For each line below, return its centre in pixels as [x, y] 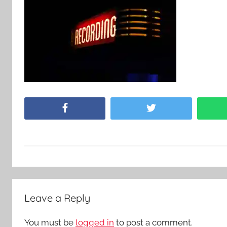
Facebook [85, 108]
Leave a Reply [57, 198]
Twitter [168, 108]
